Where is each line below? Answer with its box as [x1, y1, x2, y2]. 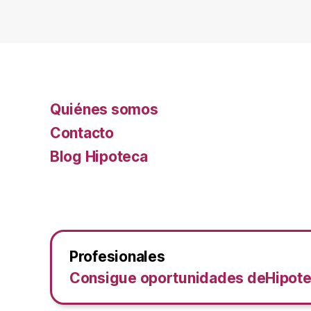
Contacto [50, 124, 114, 142]
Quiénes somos [50, 101, 158, 118]
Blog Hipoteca [50, 148, 148, 165]
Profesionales [69, 248, 165, 265]
